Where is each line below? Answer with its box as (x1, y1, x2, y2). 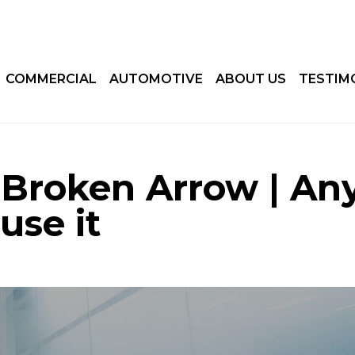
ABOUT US (215, 71, 286, 86)
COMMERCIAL (5, 71, 97, 86)
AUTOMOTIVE (109, 71, 203, 86)
